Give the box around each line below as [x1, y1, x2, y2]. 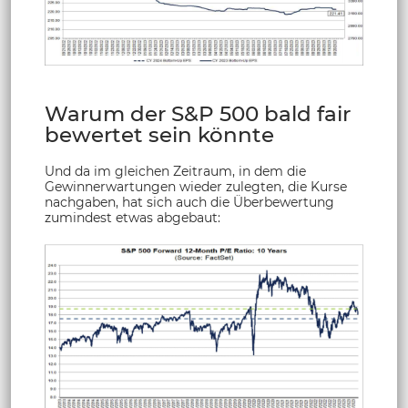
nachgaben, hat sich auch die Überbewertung [45, 193, 334, 210]
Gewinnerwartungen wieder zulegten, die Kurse [45, 178, 347, 195]
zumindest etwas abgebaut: [45, 209, 220, 226]
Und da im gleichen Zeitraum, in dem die [45, 162, 306, 179]
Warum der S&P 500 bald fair [45, 100, 351, 127]
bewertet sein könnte [45, 121, 274, 148]
